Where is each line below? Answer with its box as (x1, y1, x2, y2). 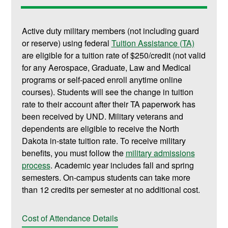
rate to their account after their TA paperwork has (21, 98, 195, 110)
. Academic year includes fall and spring (50, 159, 194, 172)
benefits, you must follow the (21, 147, 126, 159)
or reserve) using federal (21, 37, 111, 49)
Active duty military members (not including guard (21, 25, 199, 37)
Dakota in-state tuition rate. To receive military (21, 135, 186, 147)
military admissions (125, 147, 195, 159)
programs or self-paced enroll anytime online (21, 74, 182, 86)
